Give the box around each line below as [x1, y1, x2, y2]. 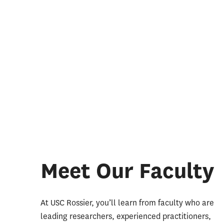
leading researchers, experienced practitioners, [40, 210, 211, 221]
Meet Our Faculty [40, 156, 214, 185]
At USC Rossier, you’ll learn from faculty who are [40, 197, 214, 208]
